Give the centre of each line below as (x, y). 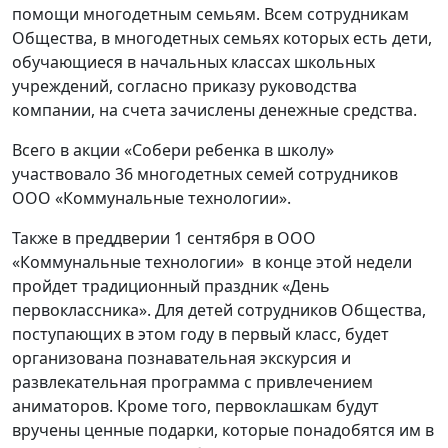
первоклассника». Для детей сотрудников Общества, (219, 310)
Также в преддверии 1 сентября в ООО (164, 238)
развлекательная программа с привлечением (192, 382)
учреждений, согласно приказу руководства (184, 86)
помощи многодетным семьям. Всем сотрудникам (210, 14)
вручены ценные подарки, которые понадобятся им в (223, 430)
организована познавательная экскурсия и (181, 358)
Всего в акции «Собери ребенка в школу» (173, 150)
